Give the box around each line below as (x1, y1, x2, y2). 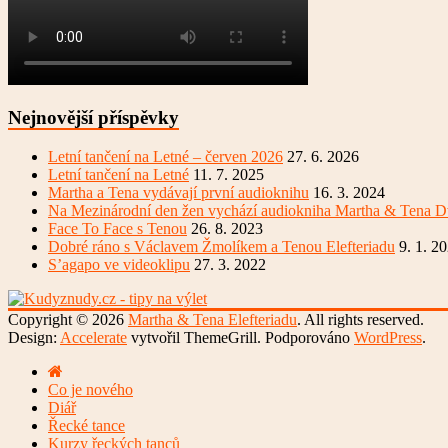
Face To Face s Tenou (48, 219, 187, 237)
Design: (8, 328, 60, 346)
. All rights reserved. (297, 310, 424, 328)
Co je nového (48, 380, 133, 398)
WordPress (354, 328, 422, 346)
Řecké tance (48, 416, 125, 434)
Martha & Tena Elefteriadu (128, 310, 297, 328)
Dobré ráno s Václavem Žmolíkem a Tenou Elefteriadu (48, 237, 395, 255)
